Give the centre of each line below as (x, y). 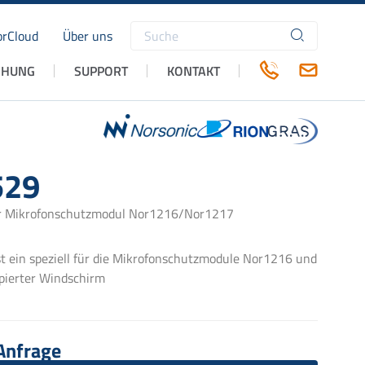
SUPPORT (101, 70)
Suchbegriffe (165, 44)
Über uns (87, 36)
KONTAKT (193, 70)
